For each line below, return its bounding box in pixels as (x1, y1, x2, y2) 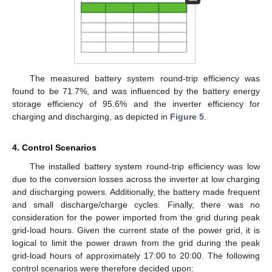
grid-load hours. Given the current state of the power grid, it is (12, 225, 260, 236)
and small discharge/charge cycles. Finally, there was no (12, 200, 260, 210)
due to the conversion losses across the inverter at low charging (12, 174, 260, 185)
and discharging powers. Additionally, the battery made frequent (12, 187, 260, 197)
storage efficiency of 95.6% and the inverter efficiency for (12, 99, 260, 109)
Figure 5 (170, 112, 204, 122)
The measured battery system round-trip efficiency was (29, 73, 260, 84)
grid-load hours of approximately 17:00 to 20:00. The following (12, 251, 260, 261)
